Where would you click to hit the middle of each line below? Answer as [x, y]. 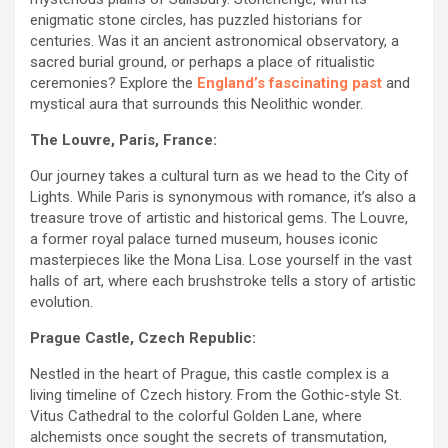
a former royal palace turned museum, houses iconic [204, 238]
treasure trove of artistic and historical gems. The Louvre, [219, 217]
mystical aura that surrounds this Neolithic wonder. [196, 103]
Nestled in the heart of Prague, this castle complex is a [209, 373]
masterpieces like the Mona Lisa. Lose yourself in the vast [221, 259]
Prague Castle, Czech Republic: [143, 337]
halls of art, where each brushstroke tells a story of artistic [223, 280]
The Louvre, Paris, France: [123, 139]
